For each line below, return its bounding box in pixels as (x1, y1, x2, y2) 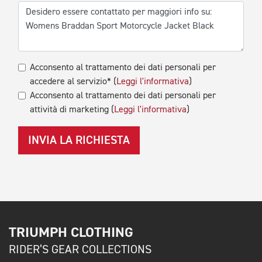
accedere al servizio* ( (30, 77, 116, 87)
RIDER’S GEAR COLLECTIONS (9, 244, 151, 256)
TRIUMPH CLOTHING (9, 223, 133, 242)
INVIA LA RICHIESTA (28, 135, 130, 147)
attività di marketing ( (30, 105, 114, 115)
